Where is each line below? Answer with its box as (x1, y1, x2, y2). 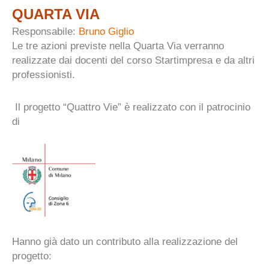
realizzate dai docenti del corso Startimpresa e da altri (12, 54, 255, 66)
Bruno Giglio (79, 25, 134, 37)
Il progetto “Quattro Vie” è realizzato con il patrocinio (12, 101, 250, 113)
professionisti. (12, 68, 75, 80)
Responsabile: (12, 25, 79, 37)
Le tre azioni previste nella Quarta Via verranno (12, 40, 224, 52)
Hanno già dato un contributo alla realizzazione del (12, 235, 238, 247)
